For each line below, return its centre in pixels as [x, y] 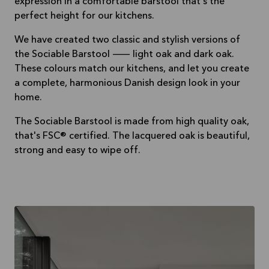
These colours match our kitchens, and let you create [132, 69]
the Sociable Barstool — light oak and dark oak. [124, 55]
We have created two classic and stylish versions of [127, 41]
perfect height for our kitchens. [84, 17]
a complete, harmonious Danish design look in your [127, 84]
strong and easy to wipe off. [77, 151]
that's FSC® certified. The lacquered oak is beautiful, [132, 137]
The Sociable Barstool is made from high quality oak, [132, 122]
